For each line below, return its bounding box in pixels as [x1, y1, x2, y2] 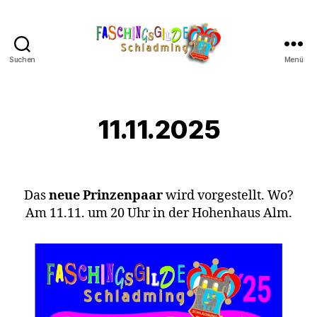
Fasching [157, 79, 211, 95]
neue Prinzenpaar [48, 188, 163, 204]
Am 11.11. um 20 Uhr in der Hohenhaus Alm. [25, 205, 292, 221]
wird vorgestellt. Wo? [162, 188, 294, 204]
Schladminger [157, 64, 241, 79]
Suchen [8, 55, 36, 64]
